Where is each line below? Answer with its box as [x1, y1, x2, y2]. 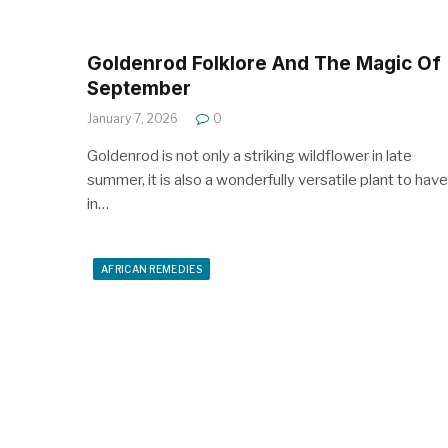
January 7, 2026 [87, 110, 178, 126]
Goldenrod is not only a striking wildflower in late [87, 146, 412, 165]
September [87, 76, 191, 100]
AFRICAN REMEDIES [101, 262, 202, 275]
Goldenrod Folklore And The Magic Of [87, 51, 441, 75]
